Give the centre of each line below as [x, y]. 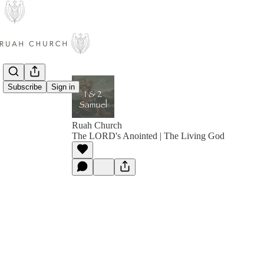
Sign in [63, 87]
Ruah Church [97, 125]
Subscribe [25, 87]
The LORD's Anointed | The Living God [148, 136]
